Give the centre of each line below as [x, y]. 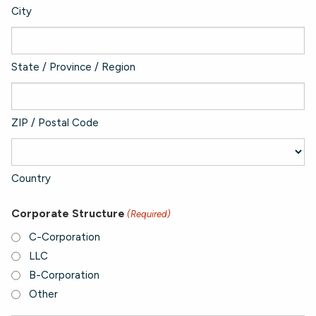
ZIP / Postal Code [55, 123]
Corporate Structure [68, 213]
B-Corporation [64, 275]
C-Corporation [65, 237]
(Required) [149, 214]
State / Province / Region [73, 67]
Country [31, 178]
